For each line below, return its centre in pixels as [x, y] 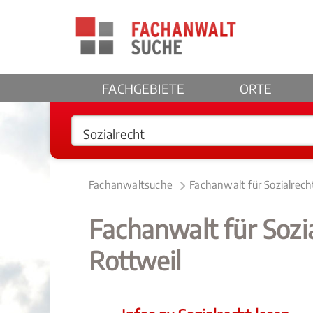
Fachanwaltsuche [131, 184]
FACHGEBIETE [144, 88]
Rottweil [135, 260]
